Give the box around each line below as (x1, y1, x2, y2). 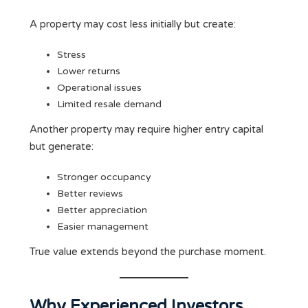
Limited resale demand (57, 98, 162, 111)
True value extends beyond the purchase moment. (30, 245, 266, 258)
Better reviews (57, 188, 123, 200)
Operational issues (57, 82, 142, 94)
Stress (57, 49, 86, 61)
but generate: (30, 140, 93, 153)
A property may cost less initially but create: (30, 18, 236, 31)
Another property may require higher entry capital (30, 123, 263, 136)
